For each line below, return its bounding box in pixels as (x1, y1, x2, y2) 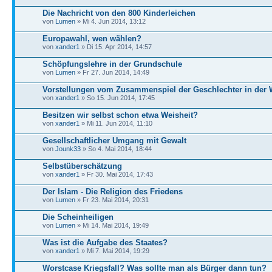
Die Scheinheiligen (42, 212, 114, 222)
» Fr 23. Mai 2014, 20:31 (75, 195, 149, 203)
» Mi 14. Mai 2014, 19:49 (75, 221, 149, 229)
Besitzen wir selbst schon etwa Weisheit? (42, 110, 198, 120)
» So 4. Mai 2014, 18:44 (81, 144, 152, 152)
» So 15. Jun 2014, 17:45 (80, 93, 155, 101)
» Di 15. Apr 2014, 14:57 (80, 42, 152, 50)
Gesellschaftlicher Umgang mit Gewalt (42, 135, 186, 145)
